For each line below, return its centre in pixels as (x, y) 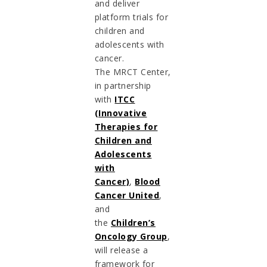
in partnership (123, 86)
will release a (121, 250)
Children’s (133, 223)
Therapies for (126, 127)
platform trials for (131, 17)
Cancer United (127, 195)
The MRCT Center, (133, 72)
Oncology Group (131, 237)
